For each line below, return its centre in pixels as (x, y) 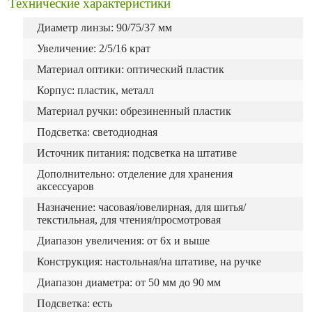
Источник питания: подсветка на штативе (137, 153)
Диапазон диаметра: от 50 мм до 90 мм (129, 282)
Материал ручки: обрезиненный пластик (134, 111)
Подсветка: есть (75, 303)
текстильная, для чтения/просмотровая (129, 220)
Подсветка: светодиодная (97, 132)
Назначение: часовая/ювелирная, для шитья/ (141, 207)
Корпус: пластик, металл (95, 90)
